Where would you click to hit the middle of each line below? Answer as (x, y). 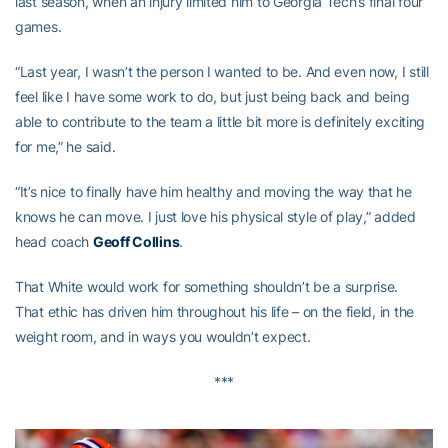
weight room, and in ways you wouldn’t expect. (163, 336)
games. (38, 26)
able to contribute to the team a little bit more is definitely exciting (220, 121)
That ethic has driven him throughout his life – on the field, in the (214, 311)
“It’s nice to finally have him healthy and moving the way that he (213, 191)
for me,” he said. (65, 146)
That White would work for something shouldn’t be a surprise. (208, 286)
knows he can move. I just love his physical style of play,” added (215, 216)
